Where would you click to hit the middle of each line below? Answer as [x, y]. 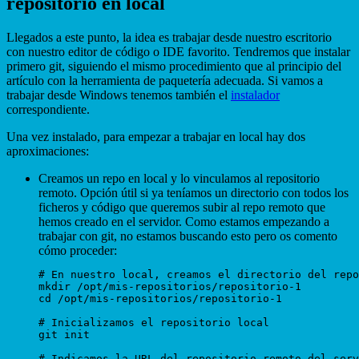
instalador [255, 95]
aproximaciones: [48, 151]
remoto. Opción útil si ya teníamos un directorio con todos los [194, 192]
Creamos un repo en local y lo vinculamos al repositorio [179, 178]
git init [64, 334]
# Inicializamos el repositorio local [154, 322]
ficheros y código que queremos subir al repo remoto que [182, 207]
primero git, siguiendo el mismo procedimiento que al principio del [174, 66]
